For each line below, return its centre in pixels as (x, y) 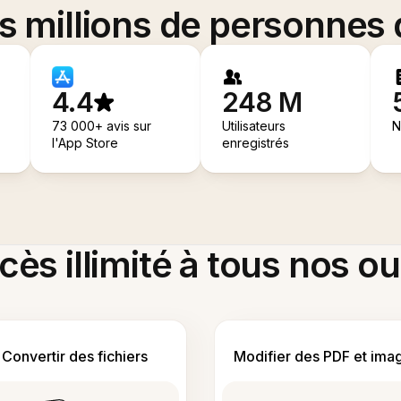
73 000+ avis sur (102, 125)
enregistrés (256, 142)
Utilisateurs (254, 125)
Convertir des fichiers (75, 356)
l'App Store (85, 142)
